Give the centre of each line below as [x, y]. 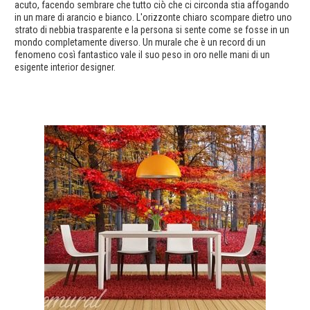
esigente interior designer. [65, 67]
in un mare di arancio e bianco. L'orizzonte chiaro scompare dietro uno [153, 18]
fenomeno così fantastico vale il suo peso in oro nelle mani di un [142, 55]
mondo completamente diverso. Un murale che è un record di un [140, 43]
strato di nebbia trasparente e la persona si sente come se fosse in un [152, 30]
